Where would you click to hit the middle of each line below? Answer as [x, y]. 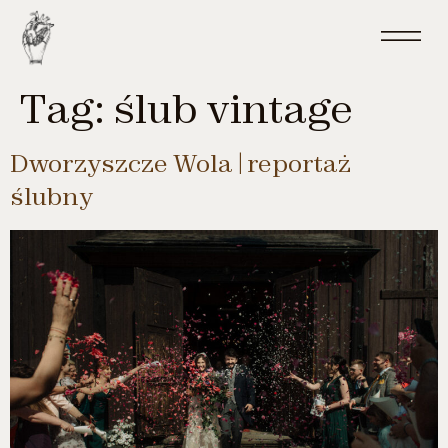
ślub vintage [233, 108]
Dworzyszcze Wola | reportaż [180, 163]
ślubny [51, 196]
